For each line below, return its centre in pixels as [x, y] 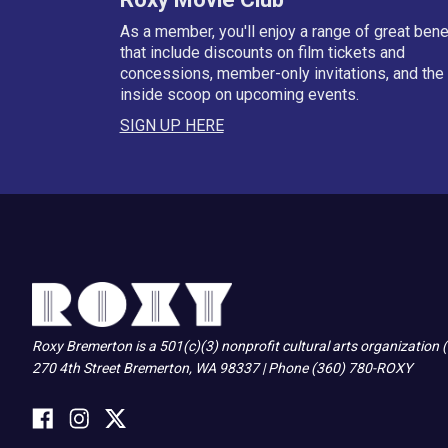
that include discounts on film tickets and [262, 52]
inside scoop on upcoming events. [239, 94]
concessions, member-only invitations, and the [281, 73]
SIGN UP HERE [171, 125]
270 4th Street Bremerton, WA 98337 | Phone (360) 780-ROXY [222, 367]
